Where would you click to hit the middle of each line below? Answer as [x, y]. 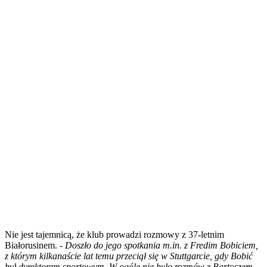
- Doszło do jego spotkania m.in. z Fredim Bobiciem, [159, 245]
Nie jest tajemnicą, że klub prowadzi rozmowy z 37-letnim [114, 234]
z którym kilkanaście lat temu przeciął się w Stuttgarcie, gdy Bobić [129, 256]
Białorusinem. [32, 245]
